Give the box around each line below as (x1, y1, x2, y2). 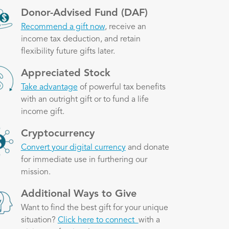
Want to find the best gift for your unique (20, 203, 168, 212)
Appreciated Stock (20, 68, 110, 79)
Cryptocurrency (20, 128, 95, 139)
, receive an (104, 22, 146, 31)
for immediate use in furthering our (20, 155, 147, 164)
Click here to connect (57, 216, 139, 224)
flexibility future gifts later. (20, 47, 115, 56)
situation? (20, 216, 58, 224)
